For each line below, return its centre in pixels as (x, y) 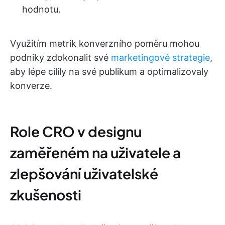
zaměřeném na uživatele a (95, 152)
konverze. (31, 86)
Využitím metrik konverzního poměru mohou (105, 43)
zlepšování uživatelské (84, 174)
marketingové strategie (160, 58)
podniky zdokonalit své (61, 58)
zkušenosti (46, 195)
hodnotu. (41, 9)
